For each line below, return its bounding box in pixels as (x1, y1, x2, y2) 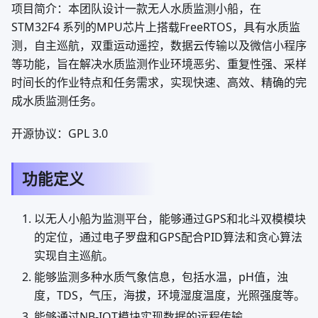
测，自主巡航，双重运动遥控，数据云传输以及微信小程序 (11, 38, 307, 53)
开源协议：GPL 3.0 (11, 126, 108, 141)
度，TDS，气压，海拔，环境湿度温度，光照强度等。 (34, 287, 305, 303)
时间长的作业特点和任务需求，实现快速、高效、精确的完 (11, 75, 307, 90)
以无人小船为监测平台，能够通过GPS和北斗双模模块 (34, 211, 306, 226)
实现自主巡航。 (34, 248, 114, 263)
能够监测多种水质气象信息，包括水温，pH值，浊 (34, 269, 288, 285)
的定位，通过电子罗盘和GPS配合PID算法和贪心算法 (34, 229, 302, 245)
